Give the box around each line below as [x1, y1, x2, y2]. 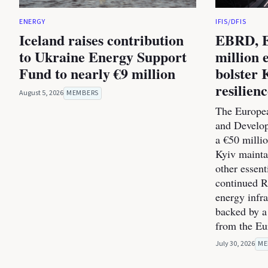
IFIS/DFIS [215, 17, 246, 28]
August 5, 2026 [19, 88, 63, 99]
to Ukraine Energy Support [19, 46, 187, 68]
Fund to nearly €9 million [19, 63, 175, 84]
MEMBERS [66, 88, 99, 99]
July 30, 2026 [215, 239, 255, 249]
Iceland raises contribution [19, 29, 184, 51]
